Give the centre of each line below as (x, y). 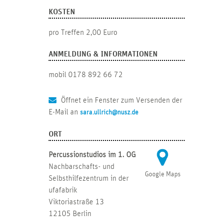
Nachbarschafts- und (81, 167)
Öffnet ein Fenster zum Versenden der (120, 100)
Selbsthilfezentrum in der (88, 179)
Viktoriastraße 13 (76, 202)
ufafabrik (63, 190)
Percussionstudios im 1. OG (92, 155)
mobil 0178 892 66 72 (85, 75)
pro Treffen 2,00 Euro (83, 33)
